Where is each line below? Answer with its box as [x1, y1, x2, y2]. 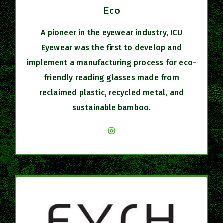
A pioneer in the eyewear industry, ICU [41, 27, 182, 37]
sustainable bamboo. [72, 102, 151, 112]
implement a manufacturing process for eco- [26, 57, 197, 67]
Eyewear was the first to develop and [41, 42, 182, 52]
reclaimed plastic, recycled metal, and [39, 87, 184, 97]
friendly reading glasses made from [44, 72, 179, 82]
